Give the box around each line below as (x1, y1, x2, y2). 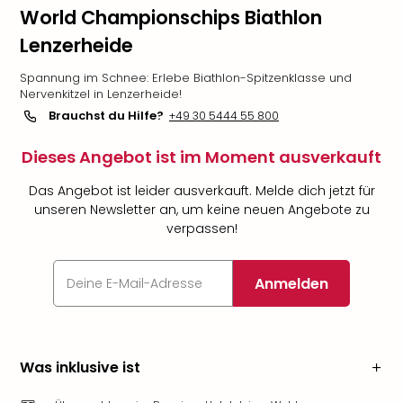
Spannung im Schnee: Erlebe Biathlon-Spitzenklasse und (20, 69, 352, 86)
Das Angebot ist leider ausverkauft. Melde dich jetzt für (28, 182, 375, 200)
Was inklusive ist (20, 357, 140, 378)
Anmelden (255, 273, 328, 294)
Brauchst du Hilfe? (49, 107, 164, 124)
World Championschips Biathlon (20, 4, 322, 31)
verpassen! (166, 219, 237, 237)
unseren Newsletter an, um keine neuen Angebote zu (33, 201, 370, 219)
